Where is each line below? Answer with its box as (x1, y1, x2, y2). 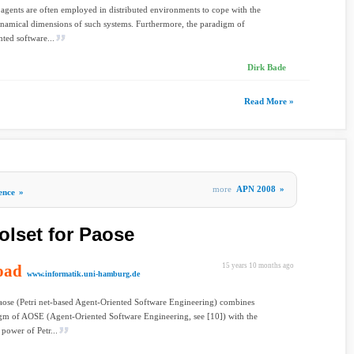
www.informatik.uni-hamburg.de (27, 269, 140, 278)
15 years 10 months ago (222, 262, 294, 269)
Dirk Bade (247, 62, 286, 72)
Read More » (244, 96, 294, 106)
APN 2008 (236, 184, 276, 194)
